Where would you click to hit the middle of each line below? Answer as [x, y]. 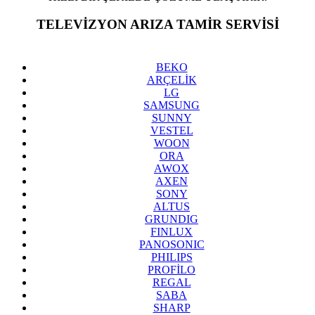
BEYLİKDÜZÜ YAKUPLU [157, 39]
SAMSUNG [172, 105]
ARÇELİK [172, 79]
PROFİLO [172, 269]
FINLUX [172, 231]
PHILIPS [172, 257]
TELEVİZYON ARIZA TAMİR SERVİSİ [157, 24]
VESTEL [172, 130]
